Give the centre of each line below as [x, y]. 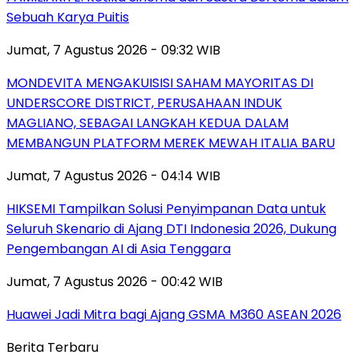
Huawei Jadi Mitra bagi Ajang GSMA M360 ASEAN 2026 [174, 314]
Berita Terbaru [52, 347]
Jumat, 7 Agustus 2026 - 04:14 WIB [113, 175]
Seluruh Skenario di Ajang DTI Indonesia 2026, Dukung [171, 228]
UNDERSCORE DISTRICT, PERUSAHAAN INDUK [144, 103]
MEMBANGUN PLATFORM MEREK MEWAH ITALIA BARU [171, 143]
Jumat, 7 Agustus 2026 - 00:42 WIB [115, 281]
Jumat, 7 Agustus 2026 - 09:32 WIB [113, 50]
